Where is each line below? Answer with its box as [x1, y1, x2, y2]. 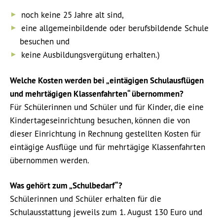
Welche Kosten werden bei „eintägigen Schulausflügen [10, 75, 204, 86]
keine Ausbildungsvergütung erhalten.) [21, 49, 160, 60]
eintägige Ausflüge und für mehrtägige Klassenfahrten [10, 142, 205, 152]
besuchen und [20, 36, 70, 47]
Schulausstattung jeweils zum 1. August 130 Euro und [10, 207, 202, 218]
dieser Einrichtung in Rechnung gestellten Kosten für [10, 128, 201, 139]
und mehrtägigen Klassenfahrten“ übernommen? [10, 88, 184, 99]
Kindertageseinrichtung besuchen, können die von [10, 115, 190, 126]
